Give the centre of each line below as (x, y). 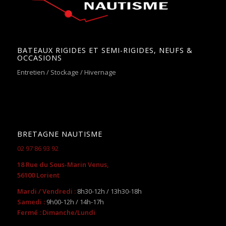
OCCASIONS (39, 58)
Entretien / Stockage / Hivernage (66, 72)
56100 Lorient (38, 175)
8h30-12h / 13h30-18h (108, 191)
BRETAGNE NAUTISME (60, 134)
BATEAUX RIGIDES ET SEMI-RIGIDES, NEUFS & (105, 50)
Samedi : (32, 202)
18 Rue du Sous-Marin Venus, (63, 164)
